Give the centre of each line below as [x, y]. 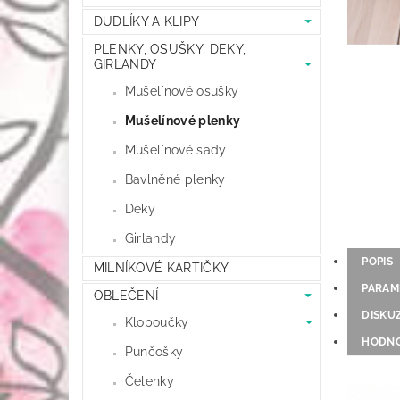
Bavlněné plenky [175, 179]
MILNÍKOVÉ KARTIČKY [161, 268]
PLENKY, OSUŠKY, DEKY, [170, 49]
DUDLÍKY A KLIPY [146, 22]
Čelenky [150, 381]
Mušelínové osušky [182, 91]
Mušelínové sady [175, 150]
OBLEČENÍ [126, 295]
